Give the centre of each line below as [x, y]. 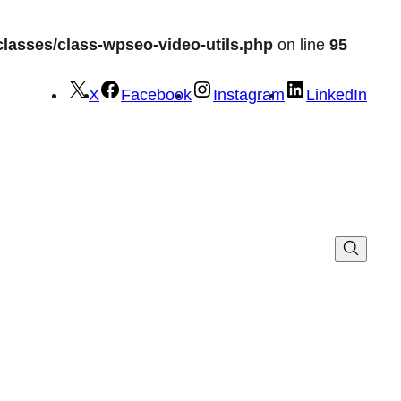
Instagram [249, 95]
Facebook [157, 95]
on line [301, 45]
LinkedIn [337, 95]
